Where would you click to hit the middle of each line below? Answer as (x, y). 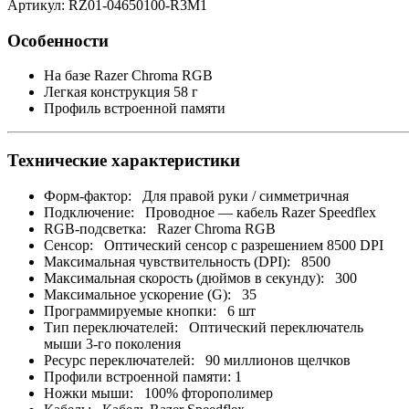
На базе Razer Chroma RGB (128, 76)
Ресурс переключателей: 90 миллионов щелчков (197, 360)
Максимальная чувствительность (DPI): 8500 (187, 261)
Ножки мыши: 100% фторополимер (158, 393)
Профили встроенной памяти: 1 (143, 376)
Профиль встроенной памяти (135, 109)
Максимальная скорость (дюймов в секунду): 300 (200, 278)
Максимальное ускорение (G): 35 (150, 294)
